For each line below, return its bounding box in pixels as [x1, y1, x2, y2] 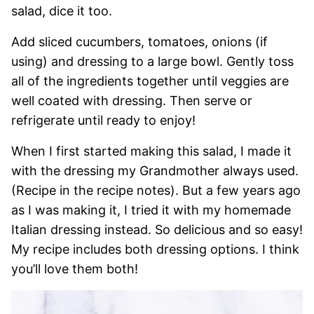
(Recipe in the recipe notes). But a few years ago [11, 183, 301, 198]
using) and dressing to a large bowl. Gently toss [11, 54, 294, 69]
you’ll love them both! [11, 261, 138, 276]
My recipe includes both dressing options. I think [11, 242, 299, 257]
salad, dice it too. [11, 4, 112, 18]
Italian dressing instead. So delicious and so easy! [11, 222, 303, 237]
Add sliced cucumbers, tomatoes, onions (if [11, 34, 268, 49]
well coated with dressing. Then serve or [11, 93, 252, 108]
